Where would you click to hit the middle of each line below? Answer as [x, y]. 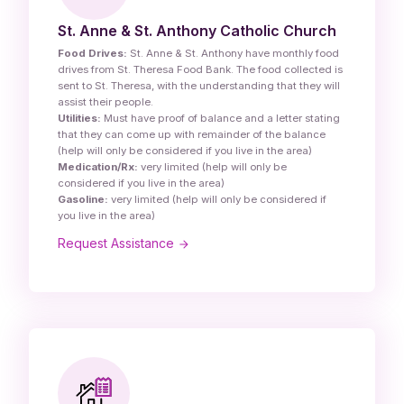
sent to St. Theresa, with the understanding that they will [199, 86]
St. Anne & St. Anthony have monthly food [233, 54]
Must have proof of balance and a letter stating [220, 119]
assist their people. [106, 102]
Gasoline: [83, 200]
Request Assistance [118, 243]
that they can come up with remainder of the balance [192, 135]
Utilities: [79, 119]
